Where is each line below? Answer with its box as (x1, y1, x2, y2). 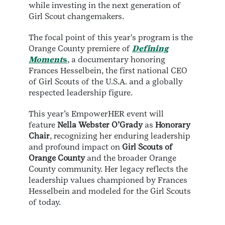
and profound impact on (29, 142, 122, 152)
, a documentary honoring (67, 54, 165, 64)
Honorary (155, 120, 190, 130)
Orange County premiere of (29, 43, 132, 53)
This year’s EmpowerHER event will (29, 108, 164, 119)
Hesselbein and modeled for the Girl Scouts (29, 186, 191, 196)
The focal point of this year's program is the (29, 32, 193, 42)
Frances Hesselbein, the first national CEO (29, 65, 187, 75)
